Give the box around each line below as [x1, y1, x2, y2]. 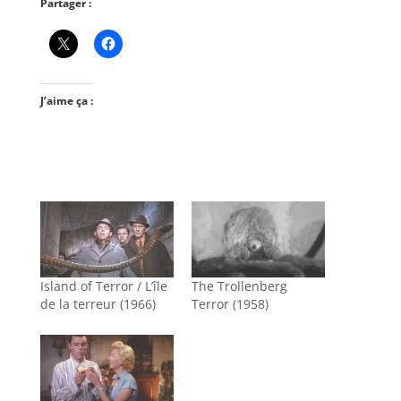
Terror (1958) [191, 294, 269, 312]
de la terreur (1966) [39, 294, 156, 312]
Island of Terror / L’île [39, 277, 167, 294]
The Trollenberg [191, 277, 287, 294]
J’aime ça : [39, 92, 93, 108]
